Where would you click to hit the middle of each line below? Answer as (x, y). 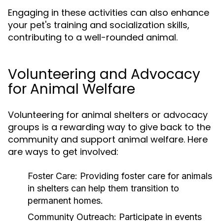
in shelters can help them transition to (103, 188)
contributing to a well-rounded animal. (93, 37)
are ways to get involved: (63, 152)
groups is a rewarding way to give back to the (109, 127)
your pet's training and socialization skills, (99, 25)
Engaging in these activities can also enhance (109, 13)
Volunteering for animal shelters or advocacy (108, 115)
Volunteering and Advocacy (104, 74)
